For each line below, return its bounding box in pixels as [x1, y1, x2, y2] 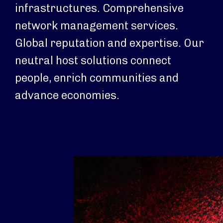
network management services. [15, 19, 178, 32]
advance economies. [15, 89, 119, 102]
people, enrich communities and [15, 71, 179, 85]
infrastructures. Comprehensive [15, 1, 184, 15]
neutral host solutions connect [15, 54, 171, 67]
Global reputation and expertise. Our [15, 36, 204, 50]
